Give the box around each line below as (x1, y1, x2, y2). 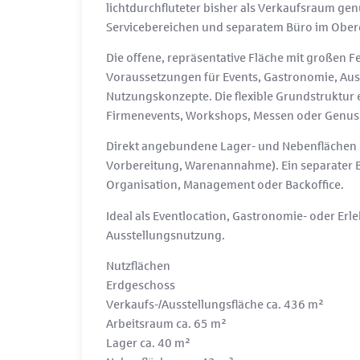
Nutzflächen (106, 258, 170, 273)
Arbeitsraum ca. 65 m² (106, 316, 227, 331)
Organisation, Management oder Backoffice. (106, 177, 344, 192)
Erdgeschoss (106, 277, 175, 292)
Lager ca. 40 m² (106, 335, 190, 350)
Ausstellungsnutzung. (106, 227, 225, 242)
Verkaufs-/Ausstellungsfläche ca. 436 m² (106, 297, 324, 312)
